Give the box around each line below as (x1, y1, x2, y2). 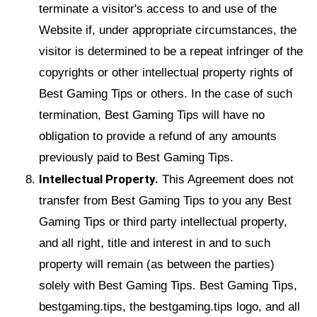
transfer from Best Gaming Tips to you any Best (39, 193, 292, 207)
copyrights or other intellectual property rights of (39, 65, 293, 79)
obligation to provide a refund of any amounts (39, 129, 277, 143)
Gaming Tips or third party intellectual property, (39, 214, 287, 229)
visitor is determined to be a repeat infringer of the (39, 44, 303, 58)
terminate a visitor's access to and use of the (39, 1, 277, 16)
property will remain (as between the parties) (39, 257, 275, 271)
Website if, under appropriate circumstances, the (39, 23, 296, 37)
